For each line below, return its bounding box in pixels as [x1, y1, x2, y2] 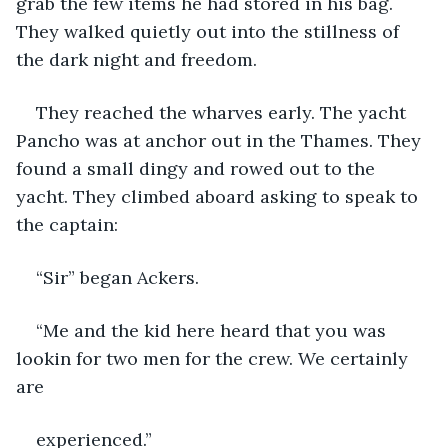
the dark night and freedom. [16, 47, 257, 71]
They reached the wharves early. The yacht [36, 100, 411, 124]
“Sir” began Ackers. [36, 265, 199, 289]
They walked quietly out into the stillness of [16, 19, 404, 43]
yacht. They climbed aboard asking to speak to [16, 184, 423, 208]
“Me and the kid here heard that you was [36, 318, 391, 342]
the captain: [16, 212, 118, 236]
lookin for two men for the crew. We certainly [16, 346, 413, 370]
